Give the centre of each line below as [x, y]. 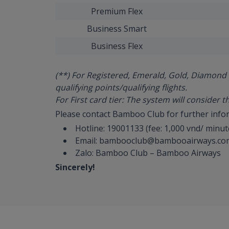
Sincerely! [75, 167]
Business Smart [117, 28]
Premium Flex [117, 11]
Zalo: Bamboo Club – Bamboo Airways [148, 153]
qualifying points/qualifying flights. [121, 87]
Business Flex [117, 46]
